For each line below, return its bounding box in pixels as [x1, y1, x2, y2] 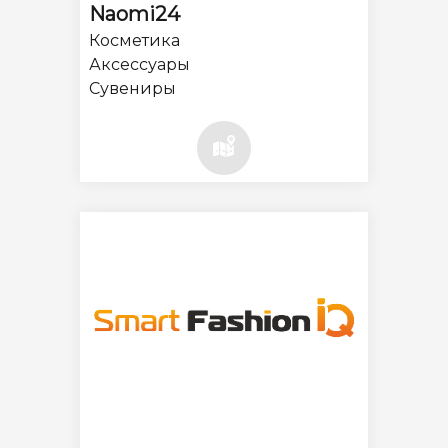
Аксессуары [88, 55, 190, 74]
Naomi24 [88, 2, 180, 26]
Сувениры [88, 79, 176, 98]
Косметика [88, 31, 180, 50]
